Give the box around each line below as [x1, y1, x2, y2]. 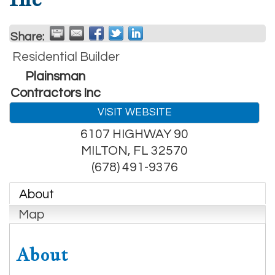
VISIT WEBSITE [97, 106, 172, 118]
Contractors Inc [10, 86, 101, 99]
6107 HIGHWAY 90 [80, 127, 188, 141]
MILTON [81, 144, 128, 157]
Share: [10, 31, 44, 43]
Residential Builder [12, 50, 120, 63]
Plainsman [25, 69, 85, 83]
